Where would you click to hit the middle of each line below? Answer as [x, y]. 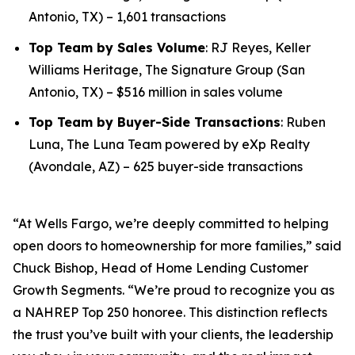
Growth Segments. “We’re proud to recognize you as [174, 290]
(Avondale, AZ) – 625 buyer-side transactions [166, 167]
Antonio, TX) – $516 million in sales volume [156, 92]
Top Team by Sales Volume [117, 47]
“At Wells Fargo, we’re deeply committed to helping [171, 224]
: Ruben [303, 122]
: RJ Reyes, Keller [258, 47]
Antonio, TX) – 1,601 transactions [127, 16]
